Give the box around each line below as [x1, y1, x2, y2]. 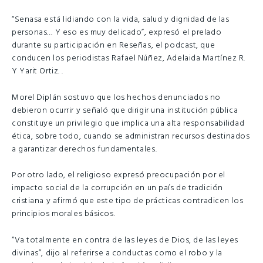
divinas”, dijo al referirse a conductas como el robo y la [12, 246, 222, 260]
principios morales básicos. [12, 207, 116, 221]
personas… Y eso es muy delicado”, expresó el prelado [12, 25, 222, 39]
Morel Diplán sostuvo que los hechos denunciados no [12, 90, 221, 104]
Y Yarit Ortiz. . [12, 64, 63, 78]
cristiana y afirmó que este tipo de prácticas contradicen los [12, 194, 244, 208]
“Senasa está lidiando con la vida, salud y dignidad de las [12, 12, 230, 26]
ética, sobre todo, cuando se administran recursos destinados [12, 129, 250, 143]
